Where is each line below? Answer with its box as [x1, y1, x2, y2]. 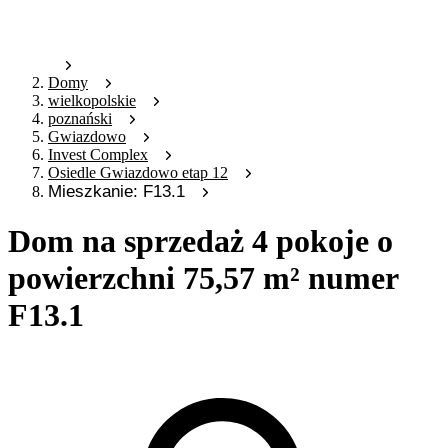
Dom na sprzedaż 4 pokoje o [8, 222, 393, 259]
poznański [48, 110, 112, 128]
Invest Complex [48, 146, 148, 164]
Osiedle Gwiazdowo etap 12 [48, 164, 228, 182]
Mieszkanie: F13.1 [48, 182, 185, 202]
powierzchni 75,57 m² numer [8, 259, 398, 296]
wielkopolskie [48, 92, 136, 110]
